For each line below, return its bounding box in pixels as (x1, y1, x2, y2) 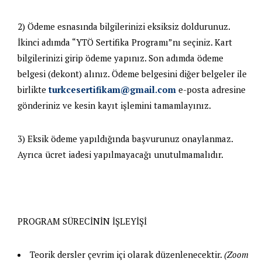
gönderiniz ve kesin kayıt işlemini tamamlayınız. (18, 99, 211, 111)
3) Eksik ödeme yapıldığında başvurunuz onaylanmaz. (18, 132, 233, 144)
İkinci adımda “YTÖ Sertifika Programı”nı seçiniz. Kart (18, 36, 232, 48)
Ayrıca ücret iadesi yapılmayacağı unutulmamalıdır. (18, 148, 223, 160)
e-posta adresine (176, 83, 246, 95)
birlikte (18, 83, 49, 95)
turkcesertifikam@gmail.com (49, 83, 176, 95)
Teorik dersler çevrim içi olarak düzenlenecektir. (30, 248, 224, 260)
